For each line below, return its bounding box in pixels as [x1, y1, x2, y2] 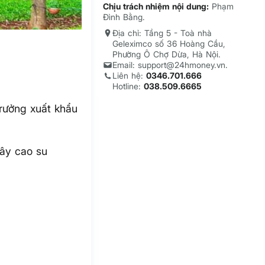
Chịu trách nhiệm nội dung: [103, 1, 209, 12]
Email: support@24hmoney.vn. [112, 60, 228, 70]
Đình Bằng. [103, 12, 146, 22]
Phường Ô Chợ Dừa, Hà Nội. [112, 49, 221, 60]
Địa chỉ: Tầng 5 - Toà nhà [112, 28, 212, 38]
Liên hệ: [112, 70, 147, 81]
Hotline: [112, 81, 144, 92]
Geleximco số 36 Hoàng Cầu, [112, 38, 226, 49]
